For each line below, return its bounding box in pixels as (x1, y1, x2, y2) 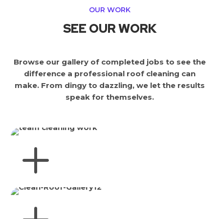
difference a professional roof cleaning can (23, 68, 196, 78)
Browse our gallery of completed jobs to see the (13, 57, 206, 66)
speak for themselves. (65, 92, 154, 102)
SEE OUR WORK (63, 20, 156, 37)
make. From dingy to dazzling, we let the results (14, 80, 205, 90)
